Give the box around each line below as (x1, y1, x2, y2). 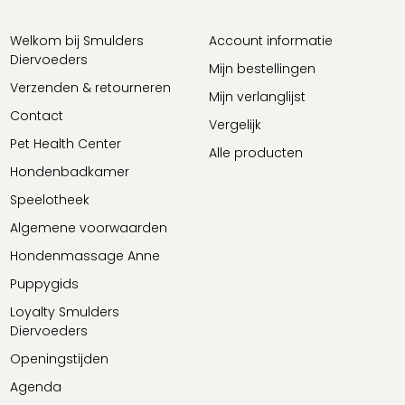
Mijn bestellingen (209, 60, 316, 78)
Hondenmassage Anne (10, 247, 160, 265)
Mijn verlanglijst (209, 88, 306, 106)
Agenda (10, 378, 61, 396)
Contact (10, 107, 63, 125)
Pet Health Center (10, 135, 121, 153)
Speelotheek (10, 191, 89, 209)
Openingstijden (10, 350, 108, 368)
